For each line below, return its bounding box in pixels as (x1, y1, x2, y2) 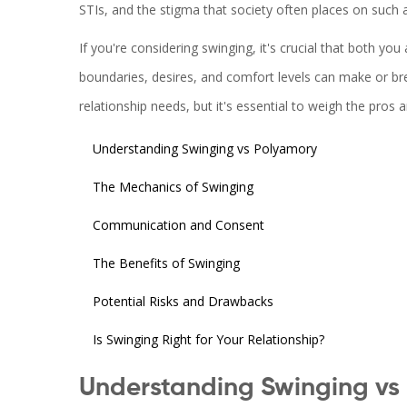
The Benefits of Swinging (93, 254, 240, 273)
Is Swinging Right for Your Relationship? (93, 331, 324, 349)
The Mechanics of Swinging (93, 178, 253, 196)
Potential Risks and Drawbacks (93, 293, 273, 311)
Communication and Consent (93, 216, 264, 234)
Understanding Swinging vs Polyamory (93, 140, 317, 158)
